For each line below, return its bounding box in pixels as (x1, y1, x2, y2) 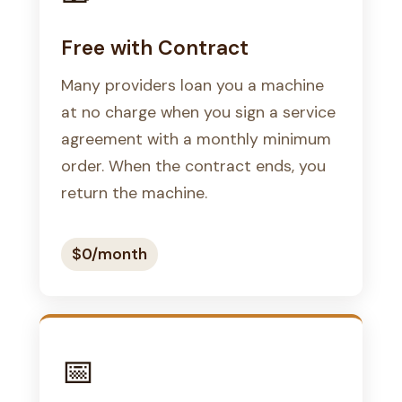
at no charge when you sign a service (61, 100, 336, 122)
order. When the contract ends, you (61, 154, 326, 176)
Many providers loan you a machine (61, 74, 324, 95)
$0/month (72, 243, 147, 264)
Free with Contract (61, 33, 249, 61)
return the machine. (61, 181, 207, 203)
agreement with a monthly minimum (61, 127, 331, 149)
